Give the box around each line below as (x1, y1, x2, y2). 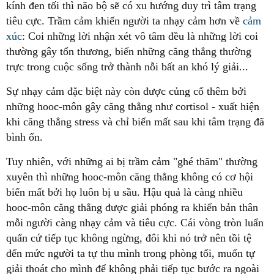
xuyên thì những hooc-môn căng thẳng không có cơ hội (6, 171, 253, 183)
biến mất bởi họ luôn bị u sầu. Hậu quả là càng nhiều (6, 186, 243, 198)
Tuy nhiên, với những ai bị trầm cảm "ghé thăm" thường (6, 155, 257, 168)
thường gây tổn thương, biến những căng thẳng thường (6, 45, 251, 57)
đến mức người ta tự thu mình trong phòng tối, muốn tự (6, 247, 255, 259)
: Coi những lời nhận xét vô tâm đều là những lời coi (22, 30, 258, 42)
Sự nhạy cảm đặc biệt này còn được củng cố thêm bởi (6, 85, 246, 97)
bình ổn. (6, 131, 43, 143)
